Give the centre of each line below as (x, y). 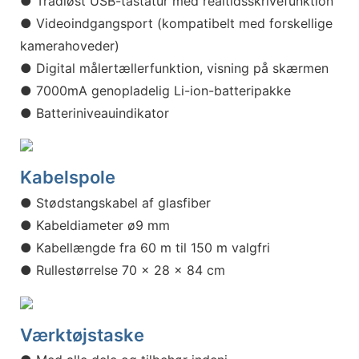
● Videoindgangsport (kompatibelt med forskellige (176, 23)
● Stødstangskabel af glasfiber (117, 202)
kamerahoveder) (70, 45)
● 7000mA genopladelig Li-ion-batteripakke (155, 90)
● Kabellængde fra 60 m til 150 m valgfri (145, 247)
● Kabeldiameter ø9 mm (95, 225)
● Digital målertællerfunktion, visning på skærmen (174, 68)
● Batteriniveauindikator (95, 113)
